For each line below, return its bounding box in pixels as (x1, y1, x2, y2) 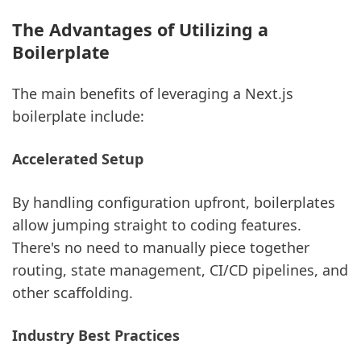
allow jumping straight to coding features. (12, 214, 301, 234)
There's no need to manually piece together (12, 237, 309, 257)
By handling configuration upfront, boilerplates (12, 192, 335, 212)
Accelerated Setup (12, 149, 143, 169)
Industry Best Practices (12, 325, 180, 345)
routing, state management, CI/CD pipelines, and (12, 259, 348, 280)
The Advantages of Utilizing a (12, 17, 268, 41)
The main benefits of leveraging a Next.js (12, 84, 293, 104)
